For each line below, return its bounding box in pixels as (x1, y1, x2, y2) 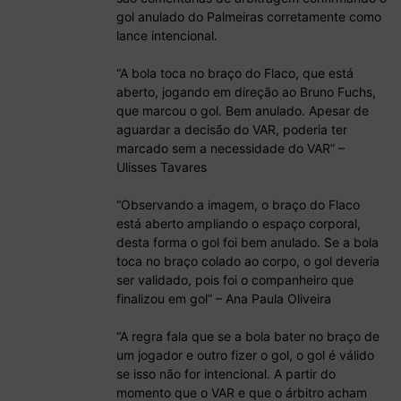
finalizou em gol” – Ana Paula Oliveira (116, 291, 331, 307)
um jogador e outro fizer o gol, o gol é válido (116, 347, 374, 363)
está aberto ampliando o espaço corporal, (116, 216, 361, 232)
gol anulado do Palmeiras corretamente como (116, 9, 381, 25)
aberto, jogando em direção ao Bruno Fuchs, (116, 84, 376, 100)
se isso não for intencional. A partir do (116, 366, 336, 382)
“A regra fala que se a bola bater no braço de (116, 328, 380, 345)
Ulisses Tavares (116, 159, 207, 175)
